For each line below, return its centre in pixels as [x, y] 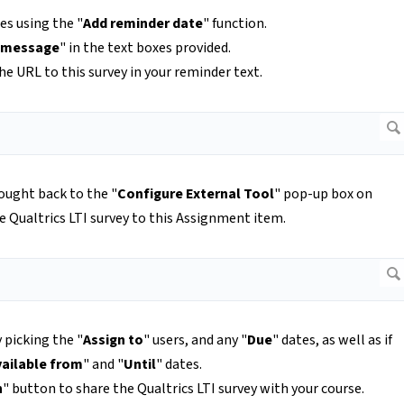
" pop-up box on [323, 194]
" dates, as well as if [332, 340]
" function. [235, 24]
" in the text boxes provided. [145, 48]
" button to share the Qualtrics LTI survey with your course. [184, 389]
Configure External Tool [196, 194]
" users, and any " [195, 340]
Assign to [113, 340]
